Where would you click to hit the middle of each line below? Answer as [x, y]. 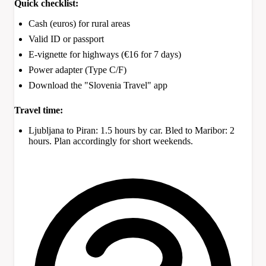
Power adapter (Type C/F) [77, 70]
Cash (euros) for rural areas [79, 24]
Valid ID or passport [66, 39]
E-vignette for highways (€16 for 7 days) [105, 55]
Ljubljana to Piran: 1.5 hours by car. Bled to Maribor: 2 [132, 131]
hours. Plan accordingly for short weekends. [111, 141]
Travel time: [39, 110]
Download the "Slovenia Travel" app [98, 85]
